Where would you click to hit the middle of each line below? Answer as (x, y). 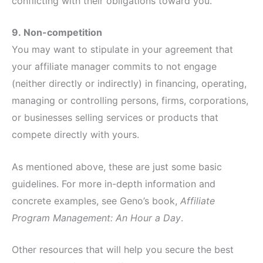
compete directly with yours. (75, 135)
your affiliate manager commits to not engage (114, 67)
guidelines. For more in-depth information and (114, 183)
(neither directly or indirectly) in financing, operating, (129, 84)
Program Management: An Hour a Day (96, 218)
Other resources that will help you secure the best (123, 250)
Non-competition (63, 33)
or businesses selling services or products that (115, 118)
